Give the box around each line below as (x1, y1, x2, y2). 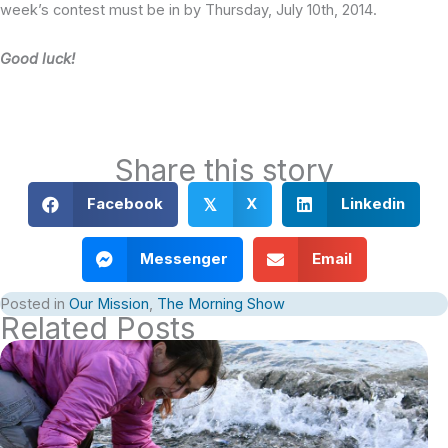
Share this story (114, 151, 334, 188)
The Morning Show (157, 294, 285, 313)
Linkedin (340, 194, 405, 214)
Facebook (86, 194, 163, 214)
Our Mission (69, 294, 149, 313)
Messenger (140, 249, 228, 269)
